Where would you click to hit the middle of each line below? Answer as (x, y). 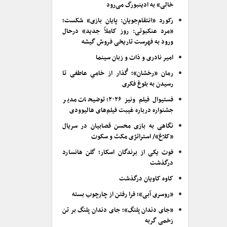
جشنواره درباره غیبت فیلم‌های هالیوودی (121, 110)
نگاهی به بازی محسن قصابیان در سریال (118, 126)
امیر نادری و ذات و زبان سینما (135, 58)
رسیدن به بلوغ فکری (148, 84)
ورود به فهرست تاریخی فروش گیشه (127, 42)
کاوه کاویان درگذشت (146, 179)
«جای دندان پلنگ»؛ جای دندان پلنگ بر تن (118, 210)
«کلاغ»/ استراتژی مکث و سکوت (132, 137)
